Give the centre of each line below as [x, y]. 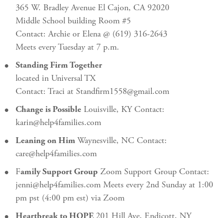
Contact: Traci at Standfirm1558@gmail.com [94, 92]
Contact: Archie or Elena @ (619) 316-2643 [91, 35]
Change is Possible [48, 110]
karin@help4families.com [60, 123]
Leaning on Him [46, 141]
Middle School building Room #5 [73, 21]
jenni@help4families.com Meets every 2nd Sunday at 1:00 [114, 185]
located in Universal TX [56, 79]
